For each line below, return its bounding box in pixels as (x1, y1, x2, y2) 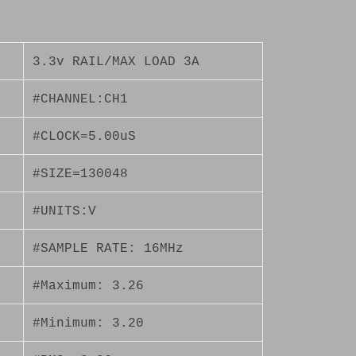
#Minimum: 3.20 (33, 315, 145, 331)
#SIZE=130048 (33, 166, 129, 181)
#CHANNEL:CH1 (33, 91, 129, 106)
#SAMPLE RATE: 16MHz (33, 241, 184, 256)
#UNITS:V (33, 203, 97, 219)
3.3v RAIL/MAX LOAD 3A (33, 54, 200, 69)
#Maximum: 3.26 (33, 278, 145, 293)
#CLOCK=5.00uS (33, 129, 137, 144)
